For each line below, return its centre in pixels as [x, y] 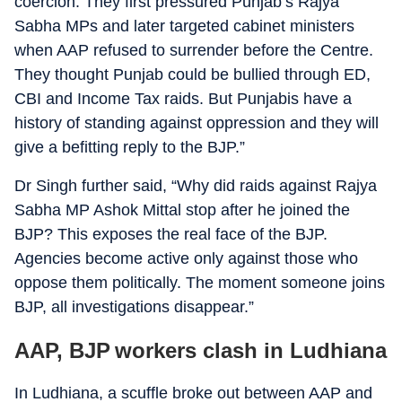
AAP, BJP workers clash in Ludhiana [201, 350]
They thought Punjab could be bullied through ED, [192, 74]
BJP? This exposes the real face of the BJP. [171, 234]
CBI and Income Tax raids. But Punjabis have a [183, 99]
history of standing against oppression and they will [197, 123]
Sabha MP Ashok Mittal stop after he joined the [182, 210]
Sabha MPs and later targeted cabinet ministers [184, 26]
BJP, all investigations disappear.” [134, 307]
